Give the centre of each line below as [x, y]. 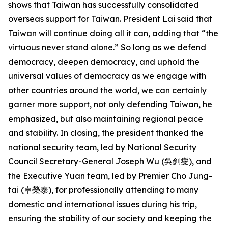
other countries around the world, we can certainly [107, 90]
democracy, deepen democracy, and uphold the [104, 62]
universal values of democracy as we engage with [107, 76]
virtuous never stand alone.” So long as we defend [107, 47]
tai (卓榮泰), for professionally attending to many [103, 190]
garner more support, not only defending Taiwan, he [110, 104]
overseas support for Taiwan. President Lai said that [110, 19]
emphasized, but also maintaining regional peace [106, 119]
